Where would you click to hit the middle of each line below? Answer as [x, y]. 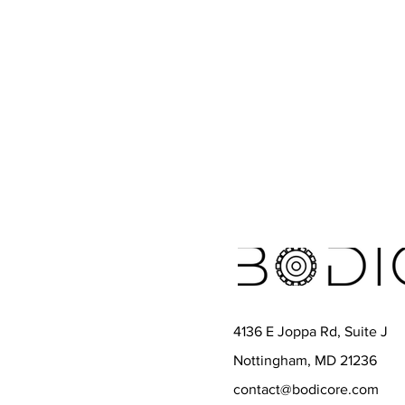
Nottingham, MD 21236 [305, 360]
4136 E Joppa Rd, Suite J [311, 331]
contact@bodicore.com [306, 389]
